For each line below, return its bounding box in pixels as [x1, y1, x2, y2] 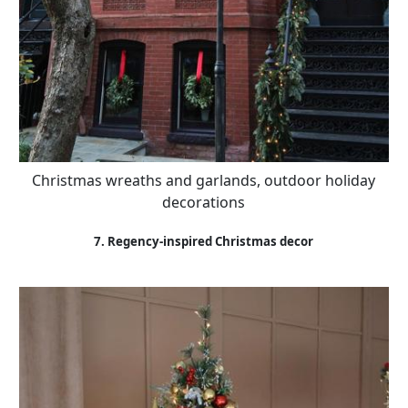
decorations [162, 191, 246, 212]
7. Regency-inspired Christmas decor [94, 232, 314, 250]
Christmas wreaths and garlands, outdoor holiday [32, 169, 376, 190]
